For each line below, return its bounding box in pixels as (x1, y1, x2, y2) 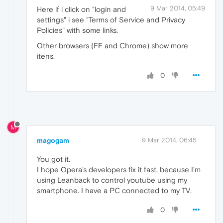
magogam (37, 136, 69, 145)
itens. (37, 51, 55, 60)
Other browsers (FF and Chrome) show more (37, 41, 188, 50)
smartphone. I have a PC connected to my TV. (37, 186, 192, 195)
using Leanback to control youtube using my (37, 176, 187, 185)
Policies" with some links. (37, 25, 118, 34)
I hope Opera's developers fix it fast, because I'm (37, 165, 201, 174)
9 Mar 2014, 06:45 (142, 136, 197, 144)
